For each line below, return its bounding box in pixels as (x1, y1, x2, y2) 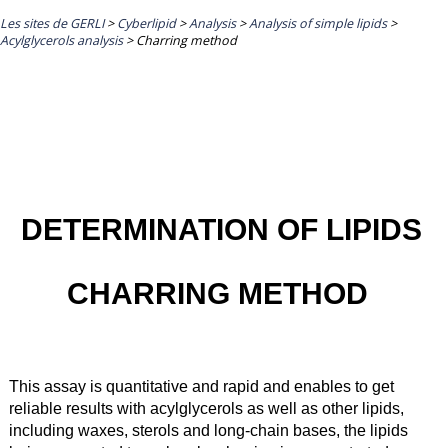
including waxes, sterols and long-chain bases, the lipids (8, 420, 408, 439)
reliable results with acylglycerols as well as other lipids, (8, 398, 404, 417)
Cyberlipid (117, 14, 176, 32)
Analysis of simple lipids (249, 14, 387, 32)
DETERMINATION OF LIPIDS (13, 211, 422, 246)
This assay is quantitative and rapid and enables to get (8, 376, 394, 395)
